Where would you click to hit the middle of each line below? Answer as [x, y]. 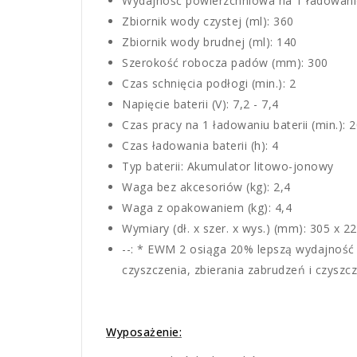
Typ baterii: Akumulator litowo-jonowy [228, 167]
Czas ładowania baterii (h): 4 [200, 146]
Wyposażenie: [144, 332]
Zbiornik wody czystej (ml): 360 [208, 22]
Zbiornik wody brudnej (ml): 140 [210, 42]
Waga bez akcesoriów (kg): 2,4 [206, 187]
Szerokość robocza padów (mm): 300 [225, 63]
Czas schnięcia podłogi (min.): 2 [209, 84]
